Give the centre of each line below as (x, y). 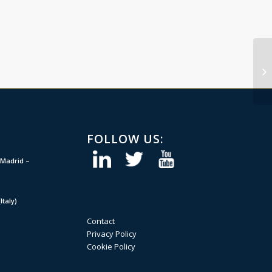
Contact (100, 221)
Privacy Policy (111, 233)
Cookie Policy (111, 246)
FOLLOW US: (125, 138)
